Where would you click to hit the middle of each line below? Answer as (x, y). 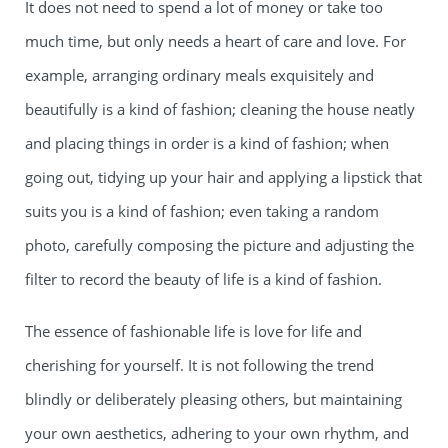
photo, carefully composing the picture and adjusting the (219, 245)
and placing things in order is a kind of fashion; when (207, 143)
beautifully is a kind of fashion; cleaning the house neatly (220, 109)
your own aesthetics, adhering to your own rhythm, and (217, 433)
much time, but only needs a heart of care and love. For (215, 41)
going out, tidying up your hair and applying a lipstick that (223, 177)
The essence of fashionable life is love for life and (193, 331)
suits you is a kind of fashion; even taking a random (202, 211)
